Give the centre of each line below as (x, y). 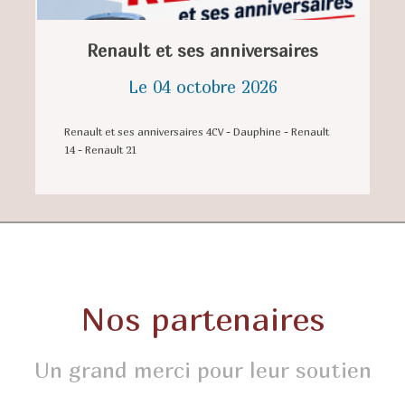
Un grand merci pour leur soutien (202, 369)
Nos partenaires (202, 318)
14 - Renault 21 (101, 150)
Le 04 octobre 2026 (202, 86)
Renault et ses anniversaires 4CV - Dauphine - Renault (197, 132)
